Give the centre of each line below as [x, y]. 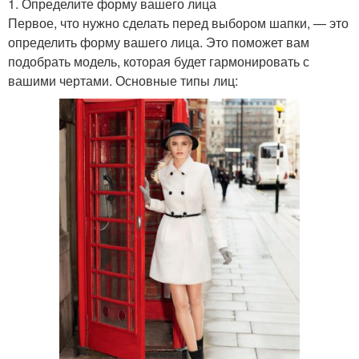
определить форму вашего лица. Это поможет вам [159, 42]
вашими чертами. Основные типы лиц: [123, 80]
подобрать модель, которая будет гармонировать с [159, 61]
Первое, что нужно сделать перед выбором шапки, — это [178, 22]
